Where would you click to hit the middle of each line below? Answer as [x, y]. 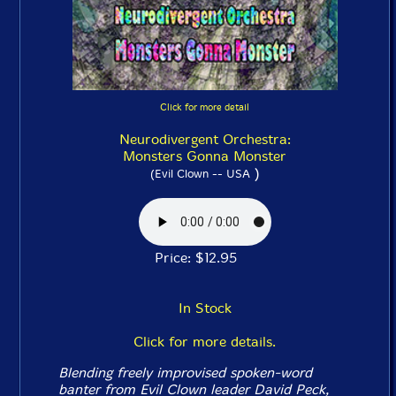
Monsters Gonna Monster [205, 156]
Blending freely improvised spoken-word [186, 373]
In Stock [205, 308]
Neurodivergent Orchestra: [205, 139]
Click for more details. [205, 342]
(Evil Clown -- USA [200, 174]
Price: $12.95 [205, 258]
